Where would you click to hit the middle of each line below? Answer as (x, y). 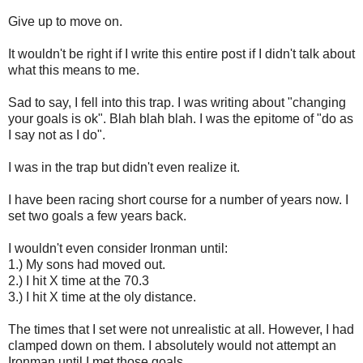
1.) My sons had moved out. (87, 264)
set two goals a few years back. (97, 216)
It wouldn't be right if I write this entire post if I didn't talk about (181, 53)
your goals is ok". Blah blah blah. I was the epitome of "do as (181, 118)
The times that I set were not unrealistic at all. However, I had (181, 329)
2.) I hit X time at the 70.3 (79, 280)
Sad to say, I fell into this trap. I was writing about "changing (177, 102)
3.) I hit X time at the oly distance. (102, 297)
